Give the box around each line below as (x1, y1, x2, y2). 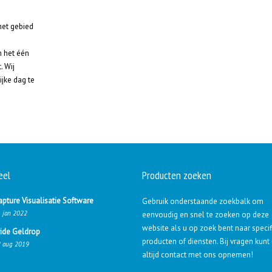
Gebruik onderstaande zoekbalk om (142, 196, 263, 206)
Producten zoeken (142, 168, 211, 182)
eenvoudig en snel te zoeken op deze (142, 209, 269, 220)
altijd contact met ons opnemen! (142, 250, 253, 260)
